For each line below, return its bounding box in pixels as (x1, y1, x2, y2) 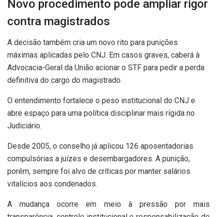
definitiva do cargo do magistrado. (7, 75, 122, 85)
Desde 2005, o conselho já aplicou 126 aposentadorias (7, 141, 193, 151)
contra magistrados (7, 15, 110, 29)
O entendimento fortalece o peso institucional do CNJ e (7, 95, 195, 105)
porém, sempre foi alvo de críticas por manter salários (7, 166, 190, 176)
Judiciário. (7, 121, 42, 130)
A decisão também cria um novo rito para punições (7, 37, 178, 47)
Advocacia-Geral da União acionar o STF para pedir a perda (7, 62, 204, 72)
